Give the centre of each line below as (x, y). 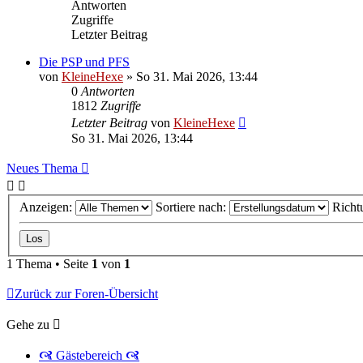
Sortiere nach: (192, 207)
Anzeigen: (47, 207)
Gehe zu (28, 325)
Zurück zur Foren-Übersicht (86, 294)
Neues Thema (42, 168)
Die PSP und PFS (84, 62)
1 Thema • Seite (49, 264)
